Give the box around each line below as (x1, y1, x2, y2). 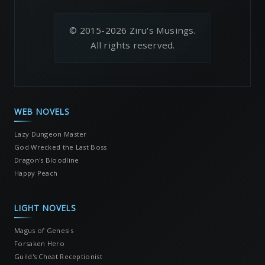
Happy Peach (14, 169, 58, 178)
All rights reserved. (90, 39, 175, 51)
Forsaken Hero (14, 239, 64, 248)
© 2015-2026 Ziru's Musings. (69, 24, 196, 37)
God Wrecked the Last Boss (14, 143, 107, 152)
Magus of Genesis (14, 226, 73, 235)
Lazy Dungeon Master (14, 130, 87, 139)
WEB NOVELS (14, 106, 70, 118)
